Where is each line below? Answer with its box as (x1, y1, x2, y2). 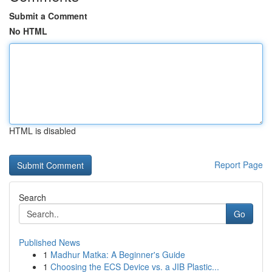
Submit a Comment (9, 10, 87, 22)
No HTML (9, 25, 47, 37)
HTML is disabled (9, 124, 76, 137)
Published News (19, 236, 80, 248)
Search (19, 191, 46, 203)
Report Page (214, 158, 263, 171)
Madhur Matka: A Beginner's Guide (50, 248, 185, 260)
